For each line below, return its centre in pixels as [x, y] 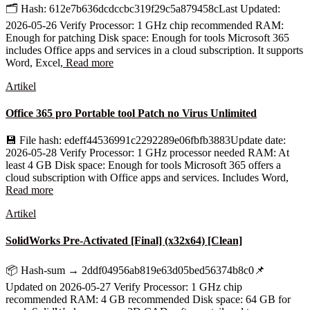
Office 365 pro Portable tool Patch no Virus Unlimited [131, 113]
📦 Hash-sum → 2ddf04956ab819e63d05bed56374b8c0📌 [135, 270]
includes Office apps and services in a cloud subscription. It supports [154, 50]
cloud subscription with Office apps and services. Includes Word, [147, 178]
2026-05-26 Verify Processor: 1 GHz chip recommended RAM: [145, 25]
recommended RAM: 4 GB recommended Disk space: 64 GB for [148, 299]
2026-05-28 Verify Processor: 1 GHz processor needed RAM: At [147, 153]
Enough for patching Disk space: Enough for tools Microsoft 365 [147, 37]
